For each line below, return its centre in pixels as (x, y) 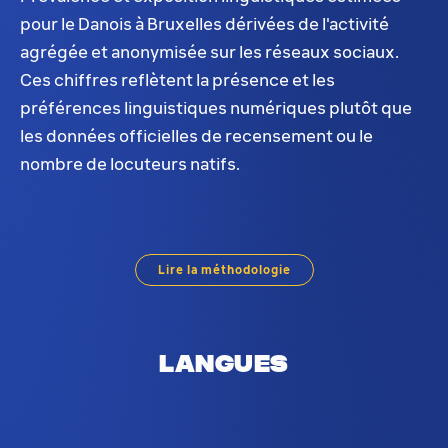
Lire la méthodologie (224, 270)
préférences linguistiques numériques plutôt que (216, 108)
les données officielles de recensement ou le (196, 136)
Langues (224, 362)
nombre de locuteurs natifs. (130, 164)
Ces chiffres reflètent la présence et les (177, 80)
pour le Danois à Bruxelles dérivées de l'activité (204, 24)
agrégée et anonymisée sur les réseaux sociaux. (209, 52)
